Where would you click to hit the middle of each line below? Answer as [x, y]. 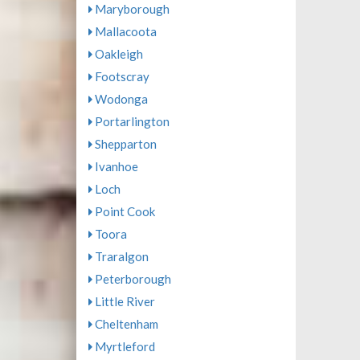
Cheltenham [125, 324]
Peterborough [131, 279]
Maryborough [131, 9]
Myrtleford [123, 346]
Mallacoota [124, 31]
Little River [123, 301]
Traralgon [120, 256]
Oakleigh [117, 54]
